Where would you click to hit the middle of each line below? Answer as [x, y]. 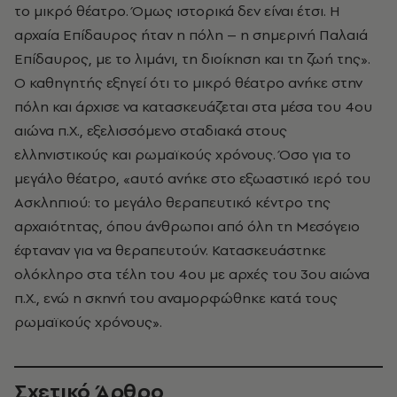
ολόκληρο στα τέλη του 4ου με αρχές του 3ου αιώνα [192, 274]
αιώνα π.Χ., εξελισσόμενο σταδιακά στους [151, 130]
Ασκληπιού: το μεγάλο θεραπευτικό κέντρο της [172, 202]
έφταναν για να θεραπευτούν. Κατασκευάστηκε [170, 250]
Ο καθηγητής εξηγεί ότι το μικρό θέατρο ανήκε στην [188, 82]
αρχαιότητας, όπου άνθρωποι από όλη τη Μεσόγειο [187, 226]
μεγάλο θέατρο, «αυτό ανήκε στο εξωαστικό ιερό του [192, 178]
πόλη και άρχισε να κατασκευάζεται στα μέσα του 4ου [193, 106]
